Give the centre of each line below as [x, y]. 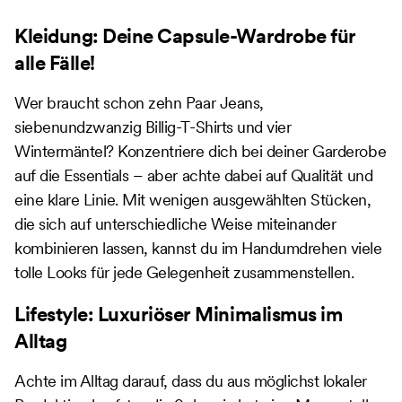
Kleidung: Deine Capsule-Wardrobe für [185, 35]
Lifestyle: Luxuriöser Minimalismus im [179, 314]
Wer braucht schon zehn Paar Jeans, [139, 102]
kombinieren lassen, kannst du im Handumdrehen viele [198, 248]
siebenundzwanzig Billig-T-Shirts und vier [153, 127]
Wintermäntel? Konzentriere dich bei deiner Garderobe [201, 151]
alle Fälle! [55, 62]
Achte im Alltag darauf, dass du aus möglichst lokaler [191, 380]
